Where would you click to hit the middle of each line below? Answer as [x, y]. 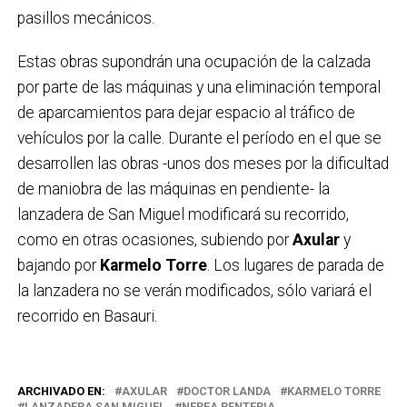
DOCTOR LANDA [227, 391]
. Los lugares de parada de [295, 265]
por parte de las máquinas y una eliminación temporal [199, 87]
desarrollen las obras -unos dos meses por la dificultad [203, 163]
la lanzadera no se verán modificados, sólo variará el [194, 290]
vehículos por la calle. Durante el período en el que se [199, 138]
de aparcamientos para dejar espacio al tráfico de [186, 112]
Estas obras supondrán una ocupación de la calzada [194, 61]
